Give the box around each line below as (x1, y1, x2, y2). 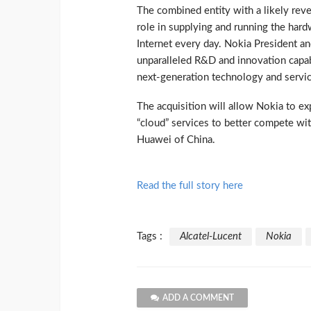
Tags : (137, 231, 162, 242)
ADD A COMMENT (162, 294, 234, 303)
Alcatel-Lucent (180, 231, 242, 242)
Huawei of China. (137, 135, 215, 146)
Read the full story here (137, 180, 243, 192)
